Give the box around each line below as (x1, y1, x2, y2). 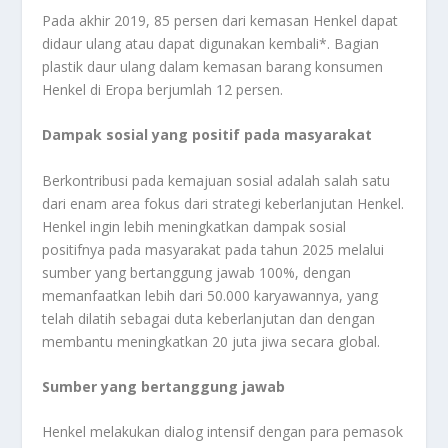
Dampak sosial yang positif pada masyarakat (42, 125, 373, 145)
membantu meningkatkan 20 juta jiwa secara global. (42, 331, 381, 351)
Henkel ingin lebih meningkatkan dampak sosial (42, 216, 347, 236)
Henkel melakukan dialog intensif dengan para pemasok (42, 422, 404, 442)
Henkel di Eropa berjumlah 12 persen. (42, 79, 284, 99)
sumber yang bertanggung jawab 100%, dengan (42, 262, 352, 282)
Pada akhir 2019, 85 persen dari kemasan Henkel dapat (42, 10, 399, 30)
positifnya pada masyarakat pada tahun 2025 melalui (42, 239, 385, 259)
